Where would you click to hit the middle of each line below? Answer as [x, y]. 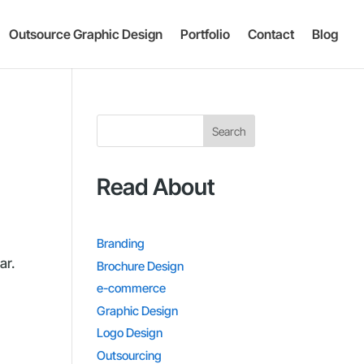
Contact [271, 34]
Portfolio [205, 34]
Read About [156, 187]
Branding [121, 243]
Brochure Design [141, 266]
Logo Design [130, 333]
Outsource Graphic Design [86, 34]
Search [229, 131]
